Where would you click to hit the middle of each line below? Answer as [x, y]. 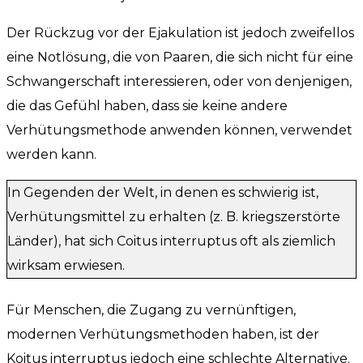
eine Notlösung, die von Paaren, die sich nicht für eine [180, 58]
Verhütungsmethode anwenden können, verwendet [179, 130]
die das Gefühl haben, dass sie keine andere [147, 106]
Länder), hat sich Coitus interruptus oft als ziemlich [171, 241]
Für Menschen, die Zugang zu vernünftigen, [151, 310]
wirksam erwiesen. [66, 266]
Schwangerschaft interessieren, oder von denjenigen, [179, 82]
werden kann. [51, 155]
